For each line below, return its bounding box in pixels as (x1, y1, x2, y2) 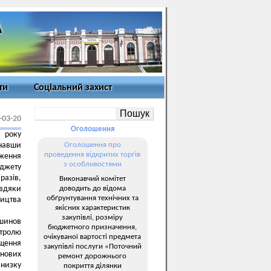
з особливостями (63, 160, 122, 168)
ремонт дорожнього (58, 252, 126, 260)
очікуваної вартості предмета (44, 232, 141, 241)
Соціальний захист (34, 83, 112, 93)
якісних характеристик (54, 203, 130, 212)
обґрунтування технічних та (46, 194, 139, 202)
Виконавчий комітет (59, 174, 126, 183)
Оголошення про (64, 141, 121, 149)
